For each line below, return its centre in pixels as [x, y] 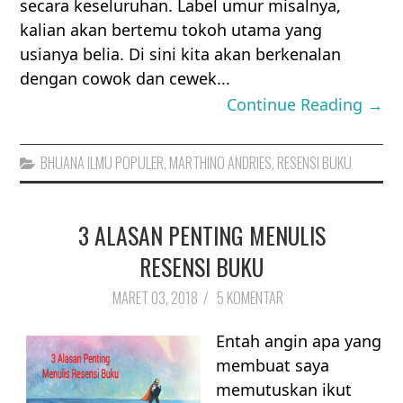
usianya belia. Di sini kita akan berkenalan [181, 54]
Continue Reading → [304, 105]
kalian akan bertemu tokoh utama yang [171, 30]
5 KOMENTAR [251, 298]
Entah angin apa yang [299, 340]
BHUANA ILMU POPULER [103, 163]
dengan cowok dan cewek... [125, 79]
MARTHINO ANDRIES [221, 163]
